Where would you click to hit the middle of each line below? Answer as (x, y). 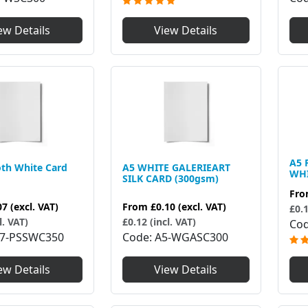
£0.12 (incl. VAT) (159, 222)
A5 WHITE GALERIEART (176, 167)
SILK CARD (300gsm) (170, 178)
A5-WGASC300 (191, 238)
